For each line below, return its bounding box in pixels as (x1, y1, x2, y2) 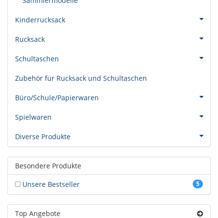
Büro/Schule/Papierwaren (15, 93, 99, 103)
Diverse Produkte (15, 132, 71, 142)
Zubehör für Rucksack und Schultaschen (15, 73, 147, 83)
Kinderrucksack (15, 15, 65, 25)
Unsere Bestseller (20, 180, 80, 189)
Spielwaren (15, 112, 52, 122)
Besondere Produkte (15, 161, 81, 171)
